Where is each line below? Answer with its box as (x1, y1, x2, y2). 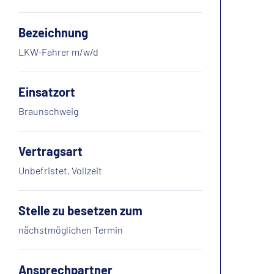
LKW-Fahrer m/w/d (18, 46, 98, 58)
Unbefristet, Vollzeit (18, 165, 102, 177)
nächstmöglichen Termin (18, 224, 123, 236)
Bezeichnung (18, 25, 88, 40)
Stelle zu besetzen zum (18, 203, 143, 218)
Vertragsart (18, 144, 83, 159)
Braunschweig (18, 105, 78, 117)
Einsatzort (18, 84, 75, 100)
